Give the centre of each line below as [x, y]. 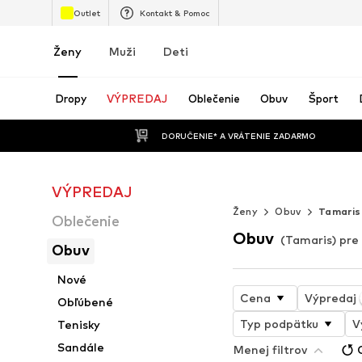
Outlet [87, 13]
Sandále [81, 347]
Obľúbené [86, 302]
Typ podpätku [279, 323]
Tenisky [79, 324]
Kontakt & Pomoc [175, 13]
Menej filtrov [270, 349]
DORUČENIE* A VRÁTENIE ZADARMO [238, 135]
